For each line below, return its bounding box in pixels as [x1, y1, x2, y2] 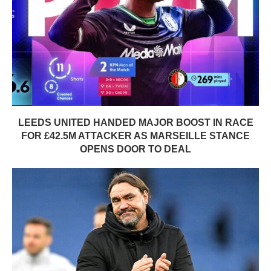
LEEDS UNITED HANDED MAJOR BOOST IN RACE [18, 117, 253, 128]
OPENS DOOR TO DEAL [80, 144, 191, 155]
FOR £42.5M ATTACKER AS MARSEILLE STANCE [21, 131, 250, 142]
